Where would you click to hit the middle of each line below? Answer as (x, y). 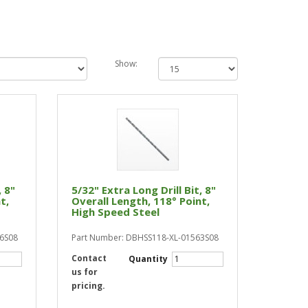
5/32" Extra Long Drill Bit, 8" (144, 190)
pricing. (89, 286)
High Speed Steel (116, 212)
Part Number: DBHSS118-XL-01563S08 (145, 238)
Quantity (149, 259)
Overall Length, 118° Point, (141, 201)
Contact (89, 258)
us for (85, 272)
